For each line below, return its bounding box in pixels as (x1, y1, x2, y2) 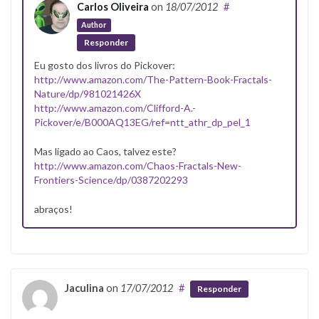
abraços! (34, 202, 73, 215)
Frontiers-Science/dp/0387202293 (34, 173, 188, 186)
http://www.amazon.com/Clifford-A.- (34, 101, 196, 114)
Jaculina (65, 281, 104, 294)
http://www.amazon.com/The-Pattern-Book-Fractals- (34, 73, 272, 85)
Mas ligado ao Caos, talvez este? (34, 145, 177, 157)
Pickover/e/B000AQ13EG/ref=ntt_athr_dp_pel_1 (34, 115, 251, 128)
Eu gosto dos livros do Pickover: (34, 58, 175, 71)
